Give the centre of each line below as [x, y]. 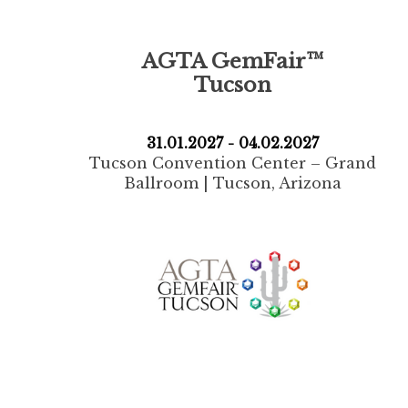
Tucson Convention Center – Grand [232, 163]
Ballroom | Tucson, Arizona [232, 183]
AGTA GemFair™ [232, 61]
